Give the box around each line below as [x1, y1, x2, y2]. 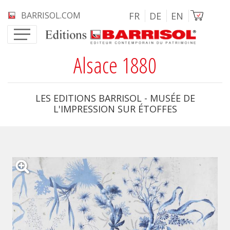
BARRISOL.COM [21, 10, 81, 21]
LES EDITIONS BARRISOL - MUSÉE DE [35, 92, 195, 104]
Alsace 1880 [73, 50, 157, 80]
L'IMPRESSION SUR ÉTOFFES [53, 103, 177, 115]
